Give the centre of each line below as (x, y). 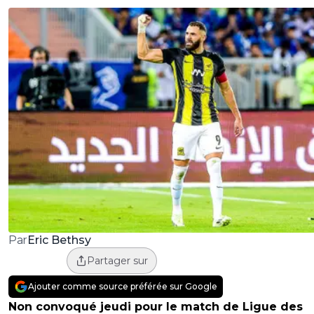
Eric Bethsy (59, 240)
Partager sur (117, 261)
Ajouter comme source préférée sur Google (123, 287)
